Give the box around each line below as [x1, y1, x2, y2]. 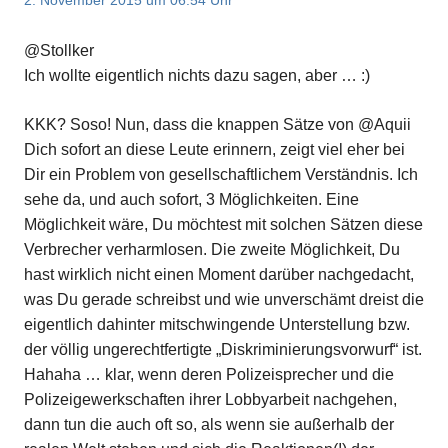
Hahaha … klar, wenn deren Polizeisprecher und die [24, 366, 394, 384]
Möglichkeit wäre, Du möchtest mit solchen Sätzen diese [24, 216, 423, 234]
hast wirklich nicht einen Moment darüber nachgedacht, [24, 266, 414, 284]
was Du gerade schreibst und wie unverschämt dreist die [24, 291, 424, 309]
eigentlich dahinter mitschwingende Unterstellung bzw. [24, 316, 410, 334]
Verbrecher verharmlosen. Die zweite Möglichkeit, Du [24, 241, 400, 259]
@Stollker [24, 42, 94, 60]
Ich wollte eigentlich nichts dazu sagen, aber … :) [24, 67, 370, 85]
